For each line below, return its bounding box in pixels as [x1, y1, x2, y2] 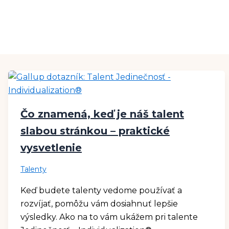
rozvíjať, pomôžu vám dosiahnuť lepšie [20, 198, 178, 209]
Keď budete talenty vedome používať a [20, 185, 182, 195]
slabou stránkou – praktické [20, 124, 170, 137]
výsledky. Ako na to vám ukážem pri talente [20, 212, 198, 222]
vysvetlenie [20, 141, 82, 154]
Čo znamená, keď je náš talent [20, 107, 184, 120]
